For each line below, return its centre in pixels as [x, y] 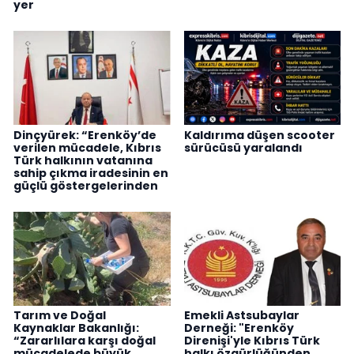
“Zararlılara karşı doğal [85, 341]
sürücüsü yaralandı [243, 147]
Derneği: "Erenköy [239, 328]
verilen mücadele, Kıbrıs [87, 147]
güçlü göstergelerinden [86, 185]
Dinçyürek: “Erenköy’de [85, 135]
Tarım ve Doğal [60, 316]
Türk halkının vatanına [83, 160]
